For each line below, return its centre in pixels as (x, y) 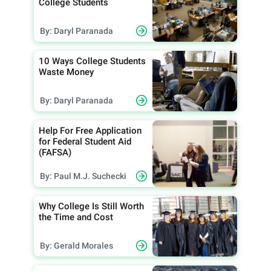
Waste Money (66, 72)
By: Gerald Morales (77, 246)
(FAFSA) (55, 153)
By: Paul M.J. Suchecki (83, 176)
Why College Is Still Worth (91, 207)
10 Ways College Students (92, 61)
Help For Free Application (90, 131)
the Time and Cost (76, 217)
